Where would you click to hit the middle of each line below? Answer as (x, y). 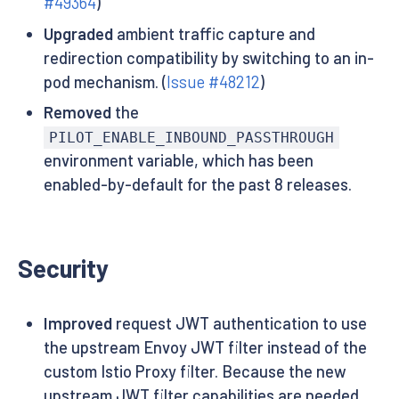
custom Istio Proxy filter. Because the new (195, 372)
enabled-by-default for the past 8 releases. (197, 185)
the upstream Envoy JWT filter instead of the (205, 348)
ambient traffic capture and (214, 33)
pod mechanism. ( (105, 81)
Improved (77, 324)
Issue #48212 (213, 81)
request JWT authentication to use (239, 324)
